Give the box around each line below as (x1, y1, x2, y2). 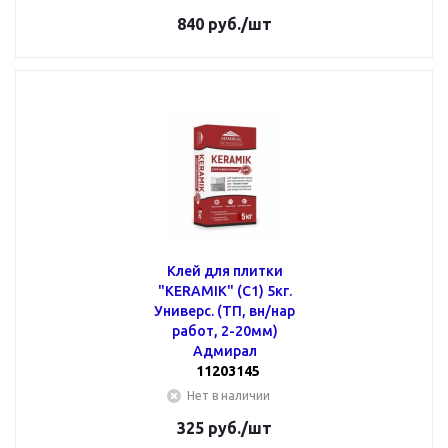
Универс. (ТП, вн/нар (154, 303, 295, 319)
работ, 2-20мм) (171, 323, 278, 339)
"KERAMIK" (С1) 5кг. (157, 283, 292, 299)
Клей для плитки (166, 263, 283, 279)
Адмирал (192, 343, 257, 359)
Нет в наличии (187, 389, 270, 402)
